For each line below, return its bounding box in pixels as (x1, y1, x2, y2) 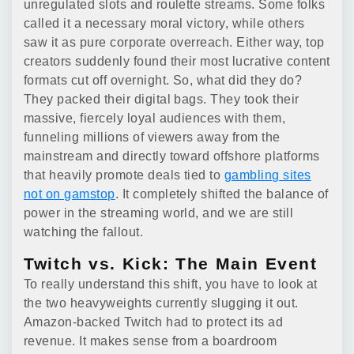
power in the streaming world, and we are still (24, 206, 294, 220)
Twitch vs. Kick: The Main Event (24, 254, 318, 273)
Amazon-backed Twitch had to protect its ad (24, 315, 284, 329)
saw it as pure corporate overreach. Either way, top (24, 36, 325, 49)
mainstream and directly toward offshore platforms (24, 149, 320, 163)
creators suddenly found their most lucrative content (24, 55, 330, 68)
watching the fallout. (24, 225, 144, 239)
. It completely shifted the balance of (115, 187, 329, 201)
